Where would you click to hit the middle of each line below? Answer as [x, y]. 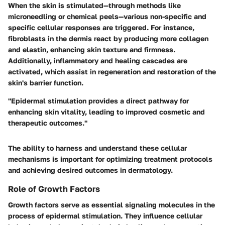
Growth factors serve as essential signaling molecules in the [111, 205]
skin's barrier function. [46, 83]
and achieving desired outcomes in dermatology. [90, 170]
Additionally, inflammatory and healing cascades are [98, 61]
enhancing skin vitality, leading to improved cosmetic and [106, 112]
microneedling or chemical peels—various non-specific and [107, 16]
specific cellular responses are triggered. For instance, [101, 27]
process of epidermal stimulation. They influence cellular [105, 216]
